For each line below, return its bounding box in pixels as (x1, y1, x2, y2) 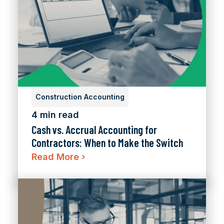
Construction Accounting (35, 92, 124, 101)
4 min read (31, 109, 79, 120)
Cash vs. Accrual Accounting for (31, 123, 157, 136)
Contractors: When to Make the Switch (31, 136, 183, 149)
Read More (31, 151, 81, 162)
